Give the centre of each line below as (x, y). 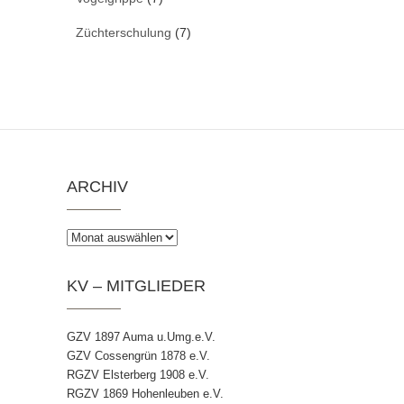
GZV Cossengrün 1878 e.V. (138, 356)
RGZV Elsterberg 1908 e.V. (138, 375)
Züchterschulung (124, 33)
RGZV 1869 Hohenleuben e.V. (145, 394)
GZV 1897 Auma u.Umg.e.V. (141, 337)
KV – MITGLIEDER (136, 286)
